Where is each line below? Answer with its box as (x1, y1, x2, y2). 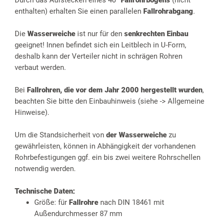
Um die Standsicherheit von (15, 131, 106, 140)
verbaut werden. (15, 63, 66, 72)
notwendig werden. (15, 164, 76, 174)
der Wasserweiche (106, 131, 167, 140)
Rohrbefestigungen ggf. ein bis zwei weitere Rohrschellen (15, 153, 200, 162)
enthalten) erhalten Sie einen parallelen (15, 7, 143, 16)
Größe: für (34, 198, 69, 207)
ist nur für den (75, 29, 124, 39)
